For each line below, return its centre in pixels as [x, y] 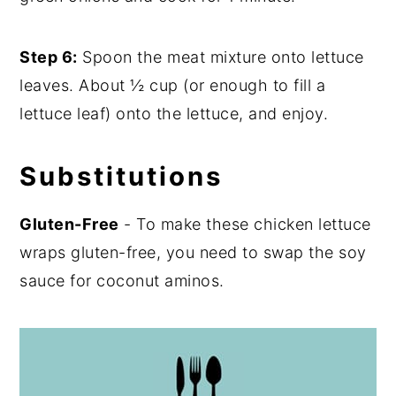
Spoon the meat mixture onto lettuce [221, 57]
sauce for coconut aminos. [122, 281]
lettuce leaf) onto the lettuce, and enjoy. [174, 114]
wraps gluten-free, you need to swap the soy [193, 253]
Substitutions [122, 177]
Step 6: [49, 57]
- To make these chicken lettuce [245, 225]
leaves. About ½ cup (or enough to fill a [173, 86]
